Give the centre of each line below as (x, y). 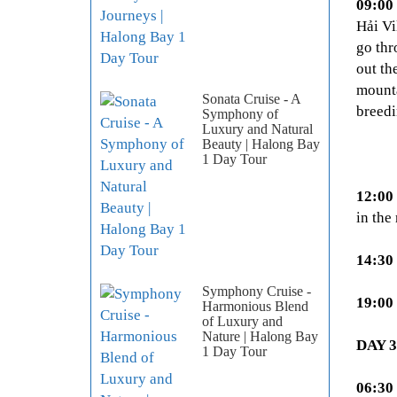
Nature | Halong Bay (260, 337)
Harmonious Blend (255, 307)
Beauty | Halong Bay (261, 144)
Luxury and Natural (257, 129)
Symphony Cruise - (257, 292)
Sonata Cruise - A (251, 99)
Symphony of (240, 114)
